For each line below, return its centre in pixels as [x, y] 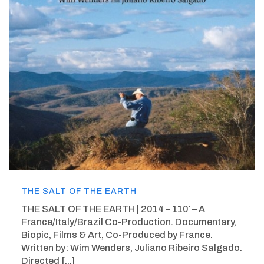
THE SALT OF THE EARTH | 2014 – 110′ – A [113, 209]
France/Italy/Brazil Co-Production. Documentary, [129, 222]
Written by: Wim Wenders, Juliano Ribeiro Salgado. [132, 248]
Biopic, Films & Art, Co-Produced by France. [117, 235]
